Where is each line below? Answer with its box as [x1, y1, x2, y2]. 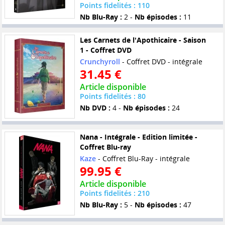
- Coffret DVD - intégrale [120, 57, 202, 67]
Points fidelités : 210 [79, 188, 150, 198]
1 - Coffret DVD [79, 45, 132, 55]
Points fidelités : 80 [79, 91, 146, 101]
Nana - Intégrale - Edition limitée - [79, 132, 197, 142]
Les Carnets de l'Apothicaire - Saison [79, 35, 206, 45]
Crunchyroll [79, 57, 120, 67]
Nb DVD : [79, 103, 110, 113]
